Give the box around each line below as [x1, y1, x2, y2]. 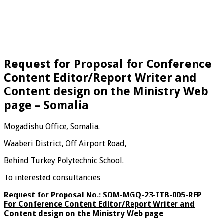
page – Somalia [4, 98, 88, 112]
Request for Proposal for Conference [4, 57, 212, 71]
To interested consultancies [4, 173, 100, 182]
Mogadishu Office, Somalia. [4, 121, 100, 131]
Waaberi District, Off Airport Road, [4, 138, 127, 148]
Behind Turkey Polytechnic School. [4, 155, 124, 165]
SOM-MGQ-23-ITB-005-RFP [103, 190, 201, 199]
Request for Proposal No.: [4, 190, 103, 199]
